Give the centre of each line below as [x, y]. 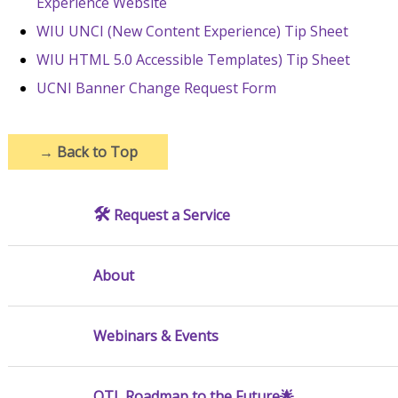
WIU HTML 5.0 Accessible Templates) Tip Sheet [193, 59]
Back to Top [95, 151]
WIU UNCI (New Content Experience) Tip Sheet [192, 31]
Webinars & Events [155, 335]
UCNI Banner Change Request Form [156, 88]
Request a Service [170, 215]
